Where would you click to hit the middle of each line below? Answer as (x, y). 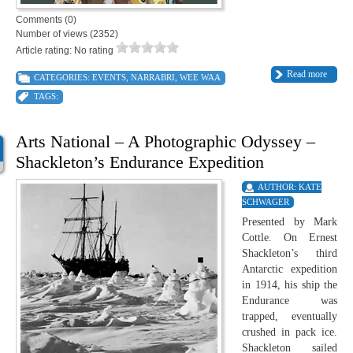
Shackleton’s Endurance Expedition (140, 162)
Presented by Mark (290, 221)
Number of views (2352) (67, 33)
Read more (307, 74)
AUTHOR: (278, 186)
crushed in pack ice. (290, 332)
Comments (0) (46, 19)
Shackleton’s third (290, 253)
